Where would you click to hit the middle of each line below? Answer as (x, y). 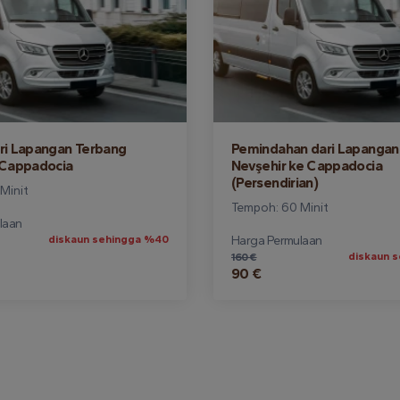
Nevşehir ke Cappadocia (307, 166)
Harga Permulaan (277, 241)
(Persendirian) (275, 183)
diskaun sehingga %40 (108, 239)
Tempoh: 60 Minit (280, 208)
